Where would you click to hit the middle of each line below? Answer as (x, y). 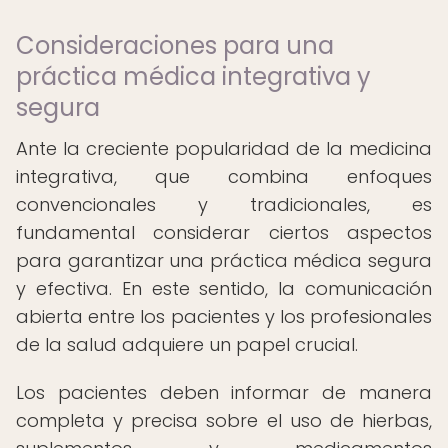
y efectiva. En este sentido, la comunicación (224, 288)
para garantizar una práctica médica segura (224, 260)
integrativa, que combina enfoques (224, 176)
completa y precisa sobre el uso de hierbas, (224, 420)
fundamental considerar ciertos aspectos (224, 232)
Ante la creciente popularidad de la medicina (224, 148)
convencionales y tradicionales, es (224, 204)
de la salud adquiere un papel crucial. (187, 344)
